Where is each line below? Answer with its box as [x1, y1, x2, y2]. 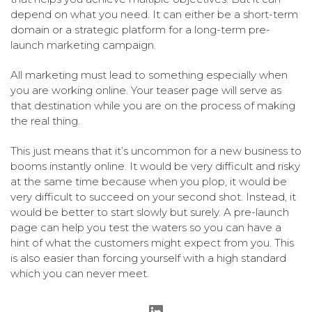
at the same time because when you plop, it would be [10, 175, 287, 189]
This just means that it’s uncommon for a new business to [10, 144, 302, 158]
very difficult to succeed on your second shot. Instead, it [10, 190, 296, 204]
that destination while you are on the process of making [10, 99, 295, 113]
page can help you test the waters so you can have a [10, 221, 281, 235]
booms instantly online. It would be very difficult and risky [10, 159, 300, 173]
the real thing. [10, 114, 80, 128]
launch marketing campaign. [10, 38, 156, 52]
